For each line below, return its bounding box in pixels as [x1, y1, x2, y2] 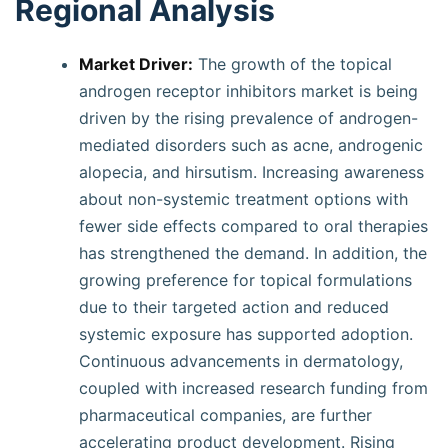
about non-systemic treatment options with [79, 189, 408, 209]
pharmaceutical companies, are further [79, 405, 372, 425]
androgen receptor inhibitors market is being [79, 81, 418, 101]
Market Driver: [79, 54, 193, 74]
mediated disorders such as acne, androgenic [79, 135, 423, 155]
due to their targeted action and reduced [79, 297, 389, 317]
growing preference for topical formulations [79, 270, 412, 290]
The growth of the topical [193, 54, 392, 74]
